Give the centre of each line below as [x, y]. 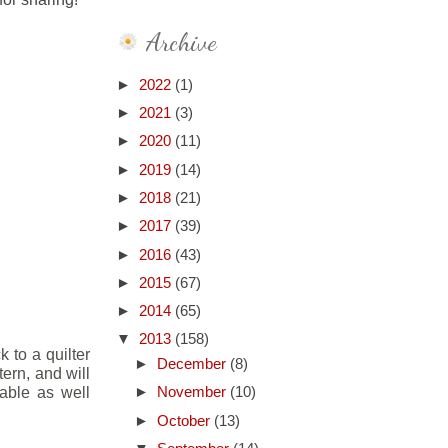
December [193, 364]
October [185, 420]
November [193, 392]
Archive [181, 42]
